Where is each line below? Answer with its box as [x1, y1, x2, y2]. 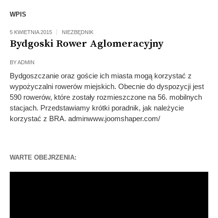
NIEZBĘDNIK [62, 29, 93, 35]
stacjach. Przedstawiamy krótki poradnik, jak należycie [10, 104, 184, 112]
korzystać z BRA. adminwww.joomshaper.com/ [10, 114, 160, 123]
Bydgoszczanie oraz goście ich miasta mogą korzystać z [10, 72, 192, 80]
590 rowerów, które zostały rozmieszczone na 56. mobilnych [10, 93, 202, 101]
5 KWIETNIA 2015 [10, 29, 52, 35]
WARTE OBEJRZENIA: [10, 154, 76, 161]
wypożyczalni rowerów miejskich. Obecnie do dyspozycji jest [10, 82, 204, 91]
